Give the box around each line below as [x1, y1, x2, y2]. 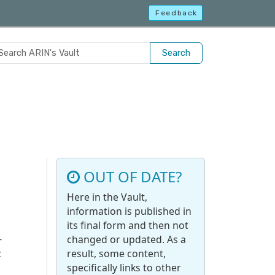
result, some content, [67, 247, 166, 261]
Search [162, 47, 190, 58]
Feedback [155, 9, 198, 17]
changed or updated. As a [67, 233, 186, 247]
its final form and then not [67, 219, 188, 233]
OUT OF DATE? [80, 166, 182, 187]
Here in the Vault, [67, 190, 147, 204]
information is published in [67, 204, 192, 219]
